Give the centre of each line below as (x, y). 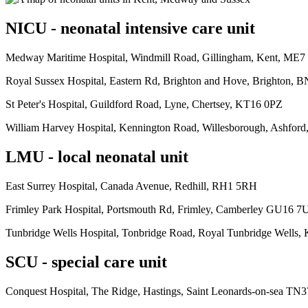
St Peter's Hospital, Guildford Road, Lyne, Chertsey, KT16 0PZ (144, 104)
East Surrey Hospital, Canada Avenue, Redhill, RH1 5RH (131, 186)
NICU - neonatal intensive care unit (130, 28)
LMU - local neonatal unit (97, 156)
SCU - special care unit (86, 262)
